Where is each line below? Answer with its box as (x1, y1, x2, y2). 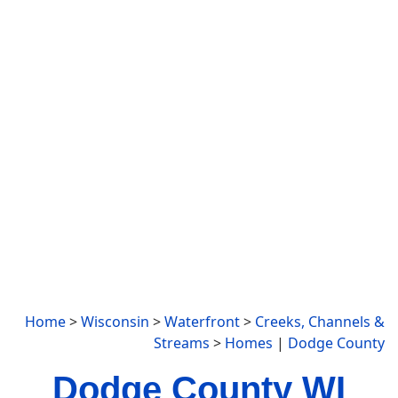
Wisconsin (81, 312, 149, 331)
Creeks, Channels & (255, 312, 385, 331)
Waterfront (164, 312, 240, 331)
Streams (154, 333, 210, 353)
